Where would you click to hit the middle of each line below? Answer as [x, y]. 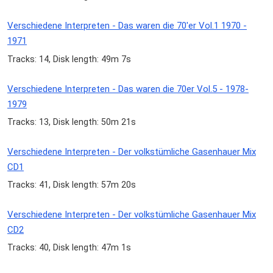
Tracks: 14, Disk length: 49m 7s [69, 59]
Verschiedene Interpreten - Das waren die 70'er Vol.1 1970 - [127, 26]
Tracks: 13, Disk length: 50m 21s [72, 122]
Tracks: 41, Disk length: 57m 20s [72, 184]
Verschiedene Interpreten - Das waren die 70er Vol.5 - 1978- [128, 89]
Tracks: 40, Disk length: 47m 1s [69, 248]
